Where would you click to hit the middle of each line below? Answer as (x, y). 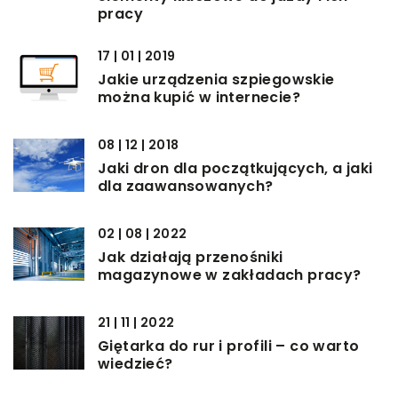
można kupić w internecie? (199, 98)
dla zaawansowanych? (186, 187)
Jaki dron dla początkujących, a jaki (235, 169)
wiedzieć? (135, 364)
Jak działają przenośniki (191, 258)
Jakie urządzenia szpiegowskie (216, 80)
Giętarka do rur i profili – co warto (229, 346)
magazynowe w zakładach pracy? (230, 275)
